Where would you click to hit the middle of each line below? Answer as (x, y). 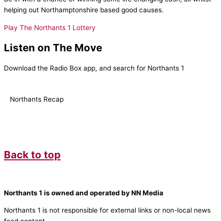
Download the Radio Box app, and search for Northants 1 (94, 68)
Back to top (32, 154)
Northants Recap (37, 99)
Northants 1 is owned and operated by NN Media (84, 193)
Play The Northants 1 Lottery (50, 27)
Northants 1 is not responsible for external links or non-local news (107, 210)
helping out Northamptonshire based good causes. (84, 10)
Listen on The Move (53, 47)
